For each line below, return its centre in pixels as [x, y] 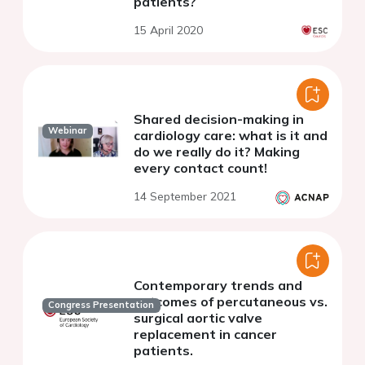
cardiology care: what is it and [231, 135]
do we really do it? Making [217, 152]
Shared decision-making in [219, 119]
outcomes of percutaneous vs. [231, 301]
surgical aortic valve [198, 318]
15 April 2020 [168, 30]
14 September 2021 [185, 196]
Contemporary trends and [218, 285]
